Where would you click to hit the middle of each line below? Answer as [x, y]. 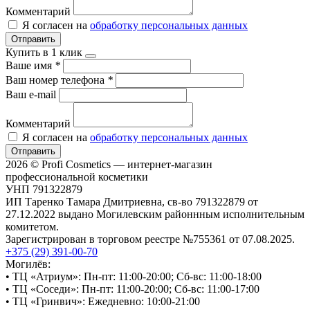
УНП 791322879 [44, 189]
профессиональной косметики [77, 176]
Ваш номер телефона [56, 80]
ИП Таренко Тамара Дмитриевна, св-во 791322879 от [132, 201]
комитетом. [32, 226]
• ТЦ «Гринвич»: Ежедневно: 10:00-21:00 [103, 301]
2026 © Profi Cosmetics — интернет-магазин [109, 164]
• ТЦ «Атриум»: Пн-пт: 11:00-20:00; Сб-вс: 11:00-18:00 [134, 276]
